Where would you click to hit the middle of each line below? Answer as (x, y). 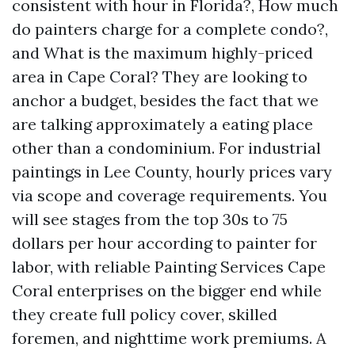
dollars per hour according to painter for (164, 243)
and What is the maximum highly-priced (162, 53)
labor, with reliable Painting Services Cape (169, 267)
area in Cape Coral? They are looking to (160, 76)
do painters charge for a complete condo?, (170, 29)
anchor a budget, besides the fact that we (165, 100)
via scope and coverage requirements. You (170, 195)
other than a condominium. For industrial (166, 148)
